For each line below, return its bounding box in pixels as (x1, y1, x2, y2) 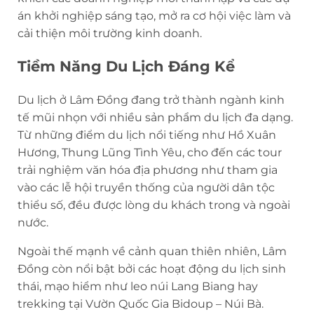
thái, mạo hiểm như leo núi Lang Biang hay (18, 279, 258, 293)
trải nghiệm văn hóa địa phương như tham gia (18, 163, 278, 177)
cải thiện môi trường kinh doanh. (18, 26, 202, 40)
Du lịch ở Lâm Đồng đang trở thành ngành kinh (18, 93, 285, 107)
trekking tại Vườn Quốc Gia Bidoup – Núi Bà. (18, 296, 264, 310)
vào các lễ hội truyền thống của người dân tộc (18, 180, 275, 194)
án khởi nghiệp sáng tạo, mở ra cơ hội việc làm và (18, 8, 291, 22)
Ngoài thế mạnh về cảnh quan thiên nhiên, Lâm (18, 244, 287, 258)
